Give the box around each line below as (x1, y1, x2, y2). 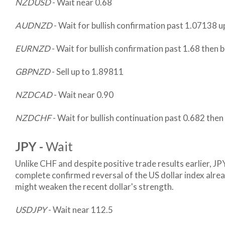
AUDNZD (15, 20, 52, 31)
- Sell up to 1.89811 (50, 66, 124, 77)
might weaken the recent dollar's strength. (15, 181, 174, 192)
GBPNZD (15, 66, 50, 77)
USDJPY (15, 204, 48, 215)
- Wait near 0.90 (52, 89, 114, 100)
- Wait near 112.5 (48, 204, 113, 215)
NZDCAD (15, 89, 52, 100)
